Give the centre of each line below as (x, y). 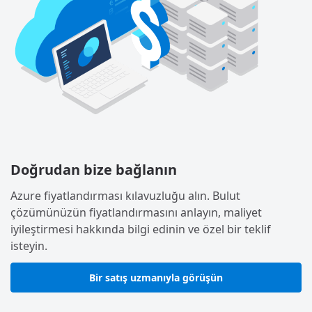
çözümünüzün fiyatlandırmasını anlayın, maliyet (136, 212)
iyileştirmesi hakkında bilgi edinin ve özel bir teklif (141, 229)
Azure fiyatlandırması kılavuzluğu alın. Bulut (125, 195)
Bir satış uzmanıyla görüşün (156, 277)
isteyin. (29, 245)
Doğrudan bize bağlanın (94, 169)
